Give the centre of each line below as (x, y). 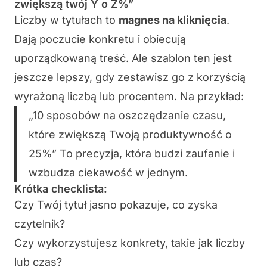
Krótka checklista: (61, 189)
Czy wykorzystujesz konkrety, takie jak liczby (130, 243)
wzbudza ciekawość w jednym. (108, 173)
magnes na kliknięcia (173, 20)
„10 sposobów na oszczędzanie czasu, (127, 116)
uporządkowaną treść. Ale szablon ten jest (123, 58)
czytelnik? (40, 224)
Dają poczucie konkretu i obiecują (100, 39)
